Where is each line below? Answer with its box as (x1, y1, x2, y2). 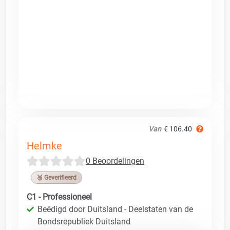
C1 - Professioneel (27, 191, 92, 202)
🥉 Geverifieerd (36, 174, 76, 181)
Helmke (27, 139, 62, 152)
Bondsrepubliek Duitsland (37, 216, 130, 226)
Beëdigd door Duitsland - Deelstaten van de (37, 204, 193, 214)
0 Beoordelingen (86, 156, 144, 166)
